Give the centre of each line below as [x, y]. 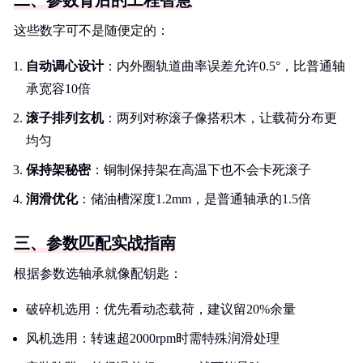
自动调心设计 [65, 66]
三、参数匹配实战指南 [95, 243]
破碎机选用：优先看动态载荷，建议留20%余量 [161, 309]
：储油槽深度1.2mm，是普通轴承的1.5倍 [194, 199]
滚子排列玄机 [65, 118]
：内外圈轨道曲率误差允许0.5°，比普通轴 [224, 66]
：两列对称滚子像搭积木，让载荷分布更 [220, 118]
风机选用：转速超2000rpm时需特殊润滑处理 [153, 338]
